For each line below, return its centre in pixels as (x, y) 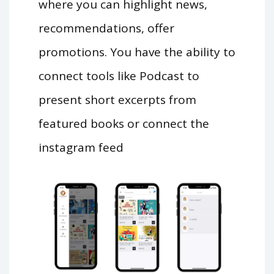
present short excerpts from (117, 100)
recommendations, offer (106, 28)
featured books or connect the (124, 124)
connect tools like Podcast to (119, 76)
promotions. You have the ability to (137, 52)
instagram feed (81, 148)
